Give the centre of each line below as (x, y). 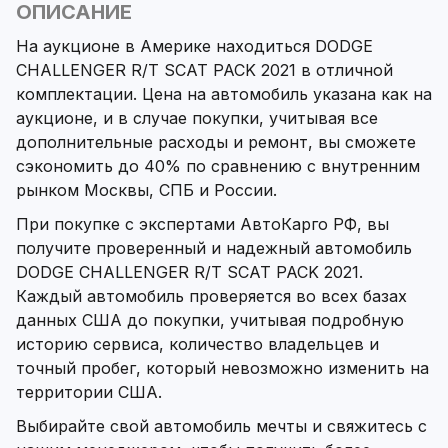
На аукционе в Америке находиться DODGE (194, 46)
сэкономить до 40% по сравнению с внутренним (218, 166)
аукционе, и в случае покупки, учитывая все (197, 118)
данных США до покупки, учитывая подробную (210, 320)
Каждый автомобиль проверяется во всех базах (211, 296)
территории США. (89, 392)
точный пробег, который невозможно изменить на (222, 368)
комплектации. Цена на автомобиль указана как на (224, 94)
